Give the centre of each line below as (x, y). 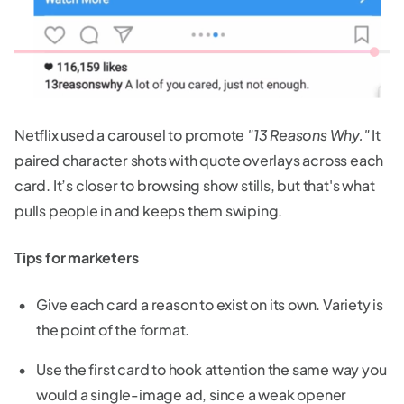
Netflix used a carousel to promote (131, 135)
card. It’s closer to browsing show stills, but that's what (195, 186)
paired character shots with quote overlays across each (199, 161)
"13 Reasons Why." (308, 135)
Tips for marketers (77, 258)
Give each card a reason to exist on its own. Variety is (210, 305)
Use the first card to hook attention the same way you (211, 370)
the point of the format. (113, 330)
